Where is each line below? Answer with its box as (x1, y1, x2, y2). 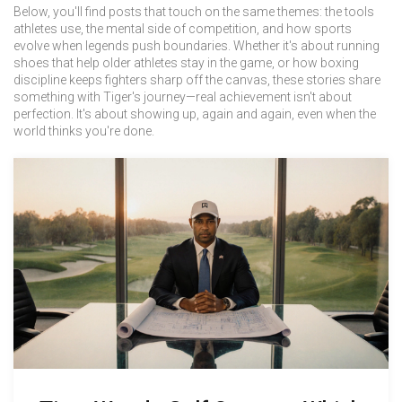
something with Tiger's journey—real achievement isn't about (13, 90, 352, 104)
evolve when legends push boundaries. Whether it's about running (13, 39, 380, 53)
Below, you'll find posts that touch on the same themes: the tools (13, 4, 374, 19)
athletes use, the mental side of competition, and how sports (13, 22, 352, 36)
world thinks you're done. (13, 124, 154, 138)
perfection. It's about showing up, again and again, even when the (13, 107, 376, 121)
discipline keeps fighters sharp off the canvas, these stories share (13, 73, 380, 87)
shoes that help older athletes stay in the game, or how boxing (13, 56, 359, 70)
